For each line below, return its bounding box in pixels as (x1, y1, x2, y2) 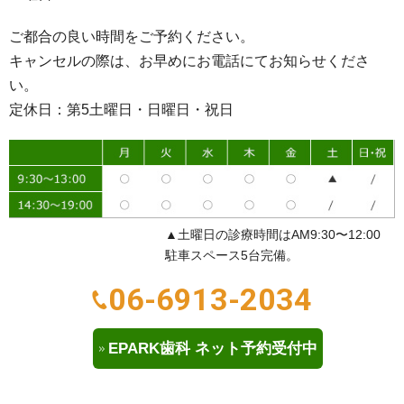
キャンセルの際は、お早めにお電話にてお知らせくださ (9, 53, 370, 69)
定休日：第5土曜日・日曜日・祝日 (9, 102, 234, 118)
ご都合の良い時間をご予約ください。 (9, 29, 254, 45)
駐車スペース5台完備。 (165, 248, 298, 263)
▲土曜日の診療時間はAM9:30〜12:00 (165, 227, 381, 243)
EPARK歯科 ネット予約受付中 (107, 340, 317, 358)
